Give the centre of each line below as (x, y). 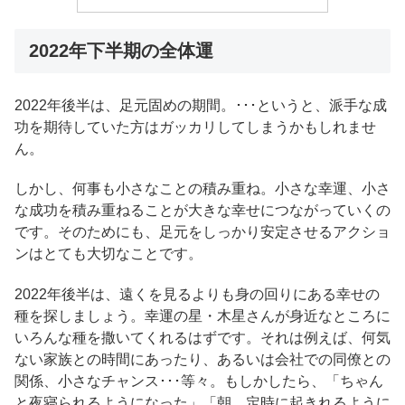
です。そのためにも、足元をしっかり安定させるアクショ (202, 232)
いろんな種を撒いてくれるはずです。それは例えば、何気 (202, 338)
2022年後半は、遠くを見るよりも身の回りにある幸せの (197, 295)
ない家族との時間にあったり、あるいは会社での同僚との (202, 360)
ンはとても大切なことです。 (108, 254)
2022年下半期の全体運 (121, 51)
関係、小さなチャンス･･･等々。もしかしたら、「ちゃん (199, 381)
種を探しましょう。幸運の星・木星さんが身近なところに (202, 316)
